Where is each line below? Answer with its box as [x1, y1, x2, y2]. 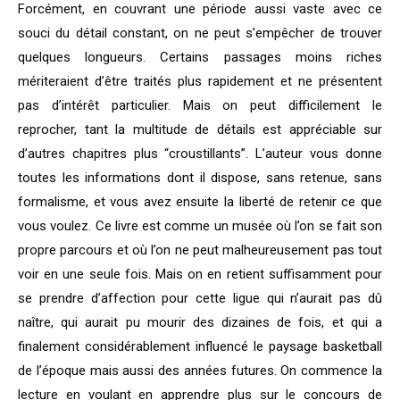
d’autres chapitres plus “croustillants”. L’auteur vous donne [18, 146, 382, 162]
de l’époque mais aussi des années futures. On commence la [18, 362, 382, 379]
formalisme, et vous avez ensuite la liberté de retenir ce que [18, 194, 382, 211]
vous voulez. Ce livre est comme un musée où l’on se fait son [18, 218, 382, 235]
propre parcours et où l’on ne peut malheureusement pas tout [18, 242, 382, 259]
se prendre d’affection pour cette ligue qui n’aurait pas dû [18, 290, 382, 307]
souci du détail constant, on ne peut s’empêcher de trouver [18, 25, 382, 42]
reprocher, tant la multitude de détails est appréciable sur [18, 121, 382, 138]
